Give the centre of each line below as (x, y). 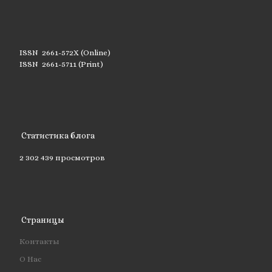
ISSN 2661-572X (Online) (65, 53)
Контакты (39, 242)
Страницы (43, 219)
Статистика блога (58, 136)
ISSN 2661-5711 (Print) (61, 64)
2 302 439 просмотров (62, 157)
